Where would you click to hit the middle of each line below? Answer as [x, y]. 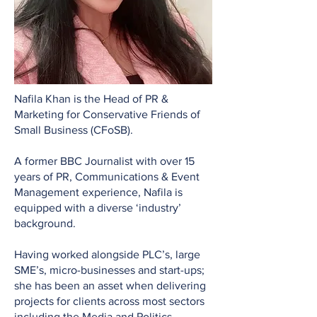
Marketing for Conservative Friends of [107, 114]
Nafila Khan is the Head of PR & [91, 99]
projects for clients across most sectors [109, 301]
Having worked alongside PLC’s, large [107, 254]
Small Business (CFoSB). [74, 130]
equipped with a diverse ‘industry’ [98, 208]
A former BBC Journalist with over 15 [104, 161]
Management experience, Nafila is [98, 192]
